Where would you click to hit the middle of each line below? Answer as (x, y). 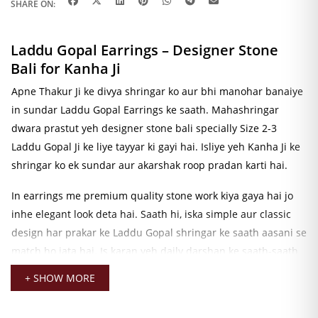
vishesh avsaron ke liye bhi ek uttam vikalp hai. (123, 269)
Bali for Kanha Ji (66, 68)
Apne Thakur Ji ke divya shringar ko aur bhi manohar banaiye (157, 91)
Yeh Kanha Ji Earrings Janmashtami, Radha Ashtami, (135, 300)
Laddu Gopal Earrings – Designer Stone (144, 50)
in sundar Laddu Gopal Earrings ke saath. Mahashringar (145, 110)
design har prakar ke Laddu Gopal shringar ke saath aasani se (159, 232)
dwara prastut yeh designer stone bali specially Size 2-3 (144, 128)
